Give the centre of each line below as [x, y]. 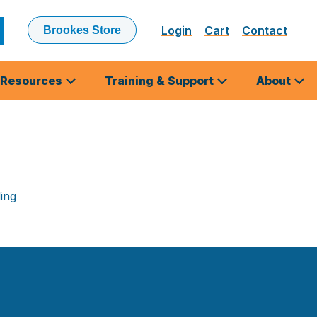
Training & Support [161, 80]
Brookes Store [82, 30]
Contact [265, 30]
